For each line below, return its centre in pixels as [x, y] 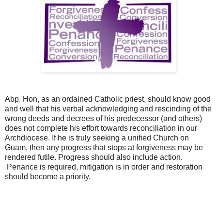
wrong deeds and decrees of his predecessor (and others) [103, 118]
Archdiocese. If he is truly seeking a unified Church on [97, 138]
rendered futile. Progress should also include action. [94, 157]
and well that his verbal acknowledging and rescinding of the [108, 108]
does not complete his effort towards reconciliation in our [101, 128]
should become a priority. [48, 176]
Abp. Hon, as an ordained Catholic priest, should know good [108, 99]
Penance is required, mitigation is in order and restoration [104, 167]
